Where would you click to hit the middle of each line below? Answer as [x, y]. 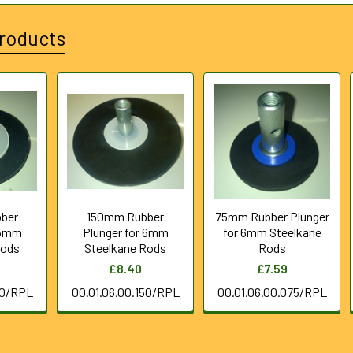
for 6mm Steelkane [272, 232]
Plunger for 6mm [125, 232]
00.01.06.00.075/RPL [272, 292]
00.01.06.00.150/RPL [125, 292]
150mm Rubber [126, 216]
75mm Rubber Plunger [272, 216]
